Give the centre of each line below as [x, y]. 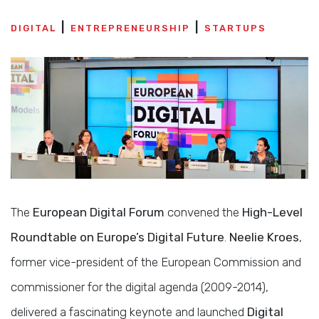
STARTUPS [235, 28]
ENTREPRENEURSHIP [130, 28]
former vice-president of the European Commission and [156, 262]
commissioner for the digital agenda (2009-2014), [140, 287]
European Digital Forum [99, 212]
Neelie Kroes [264, 237]
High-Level [272, 212]
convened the [203, 212]
